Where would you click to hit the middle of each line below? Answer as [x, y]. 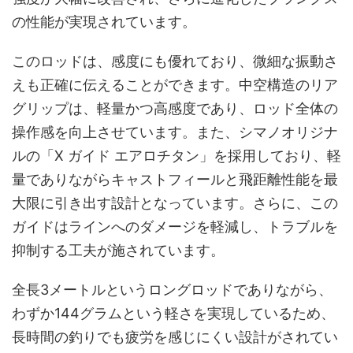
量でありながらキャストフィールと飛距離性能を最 [175, 179]
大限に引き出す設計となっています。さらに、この [175, 203]
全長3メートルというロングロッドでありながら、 [172, 289]
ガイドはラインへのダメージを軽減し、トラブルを [175, 226]
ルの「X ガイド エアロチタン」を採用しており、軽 [176, 155]
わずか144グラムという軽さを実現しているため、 [173, 313]
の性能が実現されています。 [104, 21]
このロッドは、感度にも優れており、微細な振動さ [175, 61]
